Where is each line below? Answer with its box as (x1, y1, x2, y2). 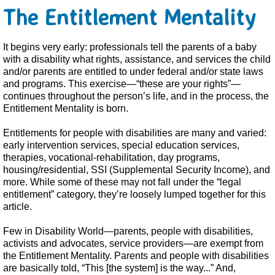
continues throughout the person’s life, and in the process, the (3, 91, 269, 101)
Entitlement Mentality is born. (3, 103, 128, 114)
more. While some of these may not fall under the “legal (3, 177, 241, 187)
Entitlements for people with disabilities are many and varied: (3, 128, 266, 138)
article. (3, 201, 32, 212)
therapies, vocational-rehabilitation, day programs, (3, 152, 220, 163)
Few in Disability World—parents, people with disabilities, (3, 226, 253, 236)
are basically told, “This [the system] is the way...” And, (3, 263, 236, 273)
